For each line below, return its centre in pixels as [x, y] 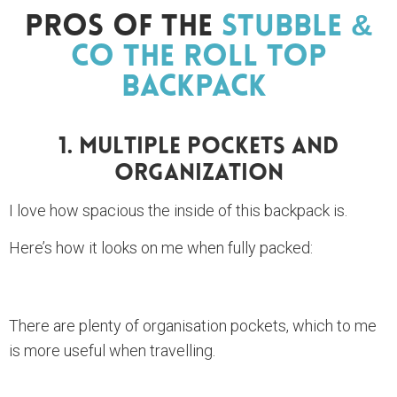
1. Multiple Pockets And [198, 148]
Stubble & [297, 28]
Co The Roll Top [198, 58]
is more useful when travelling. [114, 351]
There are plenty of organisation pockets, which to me [193, 326]
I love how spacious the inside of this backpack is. [178, 211]
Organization [198, 175]
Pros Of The [123, 28]
